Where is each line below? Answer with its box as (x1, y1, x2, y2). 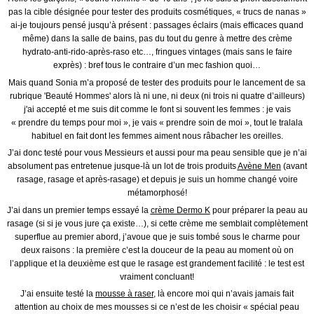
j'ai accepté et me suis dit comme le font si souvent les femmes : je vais (23, 104, 291, 114)
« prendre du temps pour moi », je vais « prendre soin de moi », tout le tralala (11, 117, 303, 128)
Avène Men (237, 161, 281, 172)
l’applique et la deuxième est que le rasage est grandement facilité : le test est (10, 258, 304, 268)
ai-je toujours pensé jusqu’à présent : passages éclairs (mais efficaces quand (11, 20, 303, 31)
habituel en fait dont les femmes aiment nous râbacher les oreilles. (31, 130, 283, 141)
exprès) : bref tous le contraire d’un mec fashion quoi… (53, 60, 261, 71)
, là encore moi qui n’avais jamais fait (153, 289, 294, 299)
